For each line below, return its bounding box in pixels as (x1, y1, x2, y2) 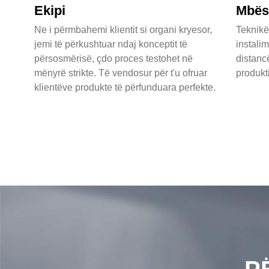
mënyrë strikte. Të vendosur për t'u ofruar (34, 68, 207, 79)
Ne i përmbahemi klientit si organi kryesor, (34, 25, 212, 35)
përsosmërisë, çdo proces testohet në (34, 53, 193, 64)
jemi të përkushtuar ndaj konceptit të (34, 39, 187, 50)
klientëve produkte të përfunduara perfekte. (34, 82, 216, 93)
